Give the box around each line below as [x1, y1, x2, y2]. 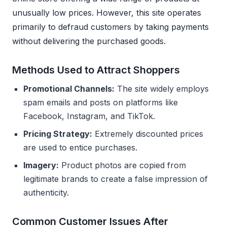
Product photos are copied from [59, 160, 186, 171]
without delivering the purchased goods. [12, 36, 166, 47]
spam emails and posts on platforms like [23, 97, 178, 108]
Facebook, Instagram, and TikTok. [23, 111, 155, 122]
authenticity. [23, 187, 69, 198]
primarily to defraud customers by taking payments [12, 22, 209, 32]
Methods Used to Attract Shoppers [12, 64, 180, 77]
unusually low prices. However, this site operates [12, 8, 201, 18]
